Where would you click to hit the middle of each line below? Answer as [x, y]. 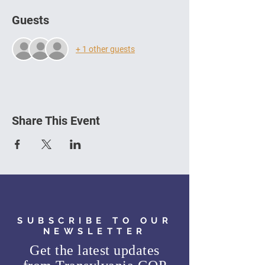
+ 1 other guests [105, 49]
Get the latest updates [95, 250]
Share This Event [56, 121]
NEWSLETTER [95, 231]
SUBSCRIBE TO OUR [95, 221]
